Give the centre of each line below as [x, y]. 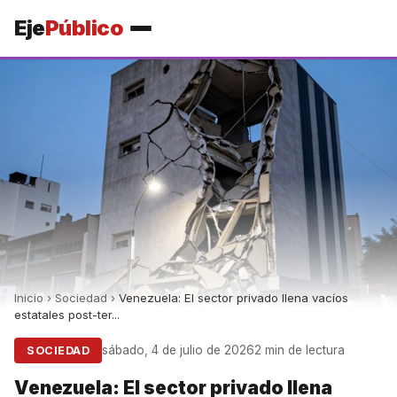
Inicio [29, 298]
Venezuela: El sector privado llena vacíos [234, 298]
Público [84, 28]
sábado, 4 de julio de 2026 [178, 350]
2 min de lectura [300, 350]
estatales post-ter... [67, 315]
